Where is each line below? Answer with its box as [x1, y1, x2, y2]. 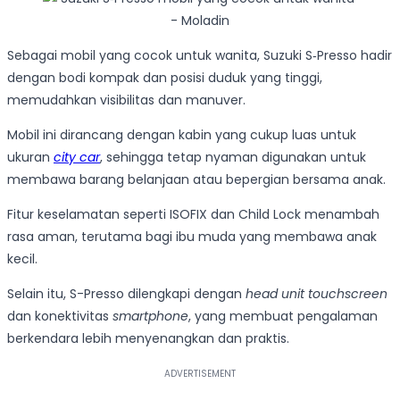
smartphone [112, 306, 188, 325]
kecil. [7, 249, 37, 268]
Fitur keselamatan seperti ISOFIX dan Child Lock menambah [7, 204, 379, 223]
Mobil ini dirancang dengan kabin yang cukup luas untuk [7, 125, 356, 144]
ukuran [7, 147, 54, 166]
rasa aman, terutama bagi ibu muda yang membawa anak [7, 227, 377, 246]
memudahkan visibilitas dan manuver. [7, 90, 246, 109]
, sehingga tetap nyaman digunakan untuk [100, 147, 366, 166]
